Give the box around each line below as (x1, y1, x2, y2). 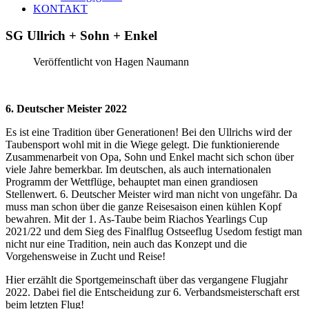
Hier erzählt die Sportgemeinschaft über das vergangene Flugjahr (6, 274, 288, 286)
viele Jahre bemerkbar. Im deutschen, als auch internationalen (6, 163, 271, 176)
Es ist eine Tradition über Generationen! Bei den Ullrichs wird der (6, 126, 292, 139)
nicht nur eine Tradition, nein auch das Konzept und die (6, 238, 247, 250)
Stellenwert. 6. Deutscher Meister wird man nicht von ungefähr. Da (6, 188, 297, 201)
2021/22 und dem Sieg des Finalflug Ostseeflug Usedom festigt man (6, 226, 302, 238)
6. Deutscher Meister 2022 (6, 103, 127, 115)
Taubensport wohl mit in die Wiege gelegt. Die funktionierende (6, 139, 279, 151)
